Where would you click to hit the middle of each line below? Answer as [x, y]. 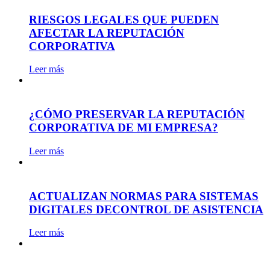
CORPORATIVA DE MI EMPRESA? [124, 128]
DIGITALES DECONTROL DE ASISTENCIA [146, 209]
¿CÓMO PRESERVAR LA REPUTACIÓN [137, 115]
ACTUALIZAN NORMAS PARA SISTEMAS [144, 196]
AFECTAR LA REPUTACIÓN [107, 33]
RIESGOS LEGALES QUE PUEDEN [124, 19]
